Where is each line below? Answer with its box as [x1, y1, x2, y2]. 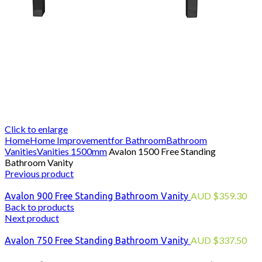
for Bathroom [111, 135, 166, 146]
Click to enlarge [5, 123, 68, 135]
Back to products [5, 201, 74, 213]
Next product [5, 212, 59, 224]
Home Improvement [30, 135, 111, 146]
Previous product [5, 168, 74, 180]
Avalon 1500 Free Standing [107, 146, 216, 157]
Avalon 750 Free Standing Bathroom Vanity [5, 235, 191, 246]
